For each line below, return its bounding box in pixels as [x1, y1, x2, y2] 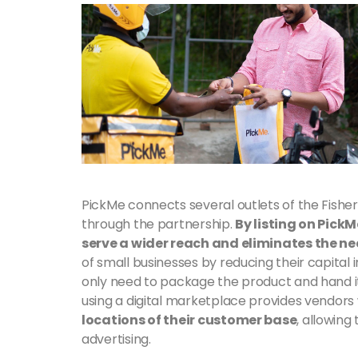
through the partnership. [82, 215, 236, 234]
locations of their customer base [82, 311, 297, 330]
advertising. [82, 330, 151, 349]
